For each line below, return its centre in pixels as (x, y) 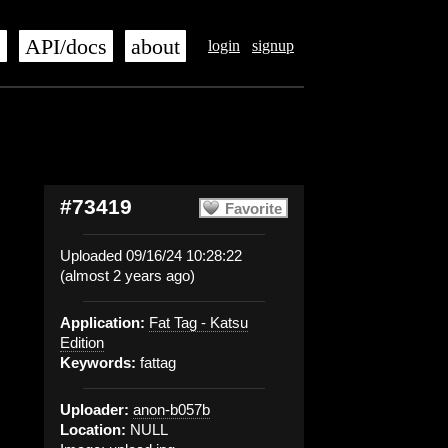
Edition (82, 342)
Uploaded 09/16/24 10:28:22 (151, 255)
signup (273, 45)
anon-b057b (171, 409)
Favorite (253, 208)
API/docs (66, 47)
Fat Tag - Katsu (198, 322)
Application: (102, 322)
